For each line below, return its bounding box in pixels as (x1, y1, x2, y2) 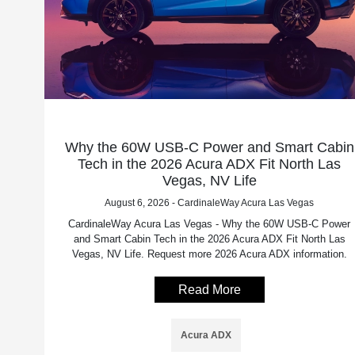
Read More (177, 282, 241, 296)
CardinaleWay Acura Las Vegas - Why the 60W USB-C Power (68, 217, 351, 230)
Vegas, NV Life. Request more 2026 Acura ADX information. (71, 247, 347, 260)
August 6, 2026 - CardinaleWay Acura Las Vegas (105, 197, 315, 208)
